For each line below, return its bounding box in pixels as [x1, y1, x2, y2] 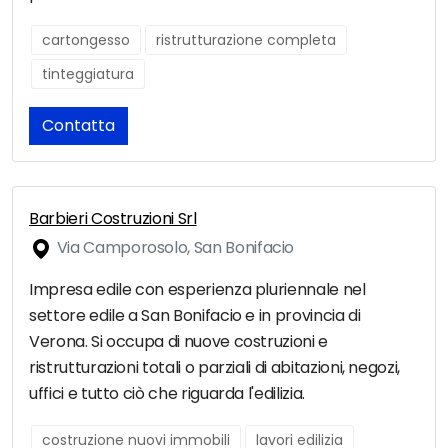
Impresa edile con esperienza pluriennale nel [29, 278, 366, 302]
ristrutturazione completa [156, 30, 336, 51]
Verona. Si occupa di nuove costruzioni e [29, 330, 328, 354]
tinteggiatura [42, 64, 134, 85]
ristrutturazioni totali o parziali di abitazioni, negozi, [29, 356, 401, 380]
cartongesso [42, 30, 130, 51]
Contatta [42, 114, 115, 138]
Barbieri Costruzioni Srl [29, 207, 197, 231]
